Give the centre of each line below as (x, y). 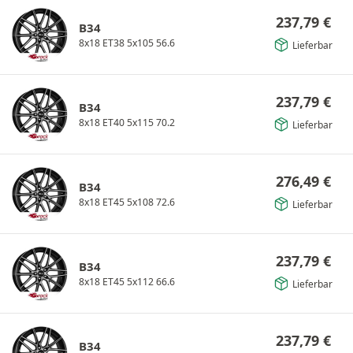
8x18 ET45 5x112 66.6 (127, 281)
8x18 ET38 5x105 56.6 (127, 43)
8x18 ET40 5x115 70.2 (127, 122)
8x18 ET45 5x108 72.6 (127, 202)
